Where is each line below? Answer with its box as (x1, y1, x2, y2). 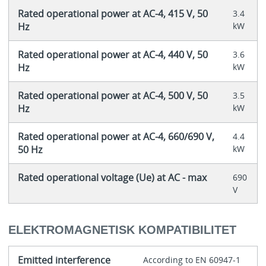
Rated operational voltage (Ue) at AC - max (17, 170, 207, 184)
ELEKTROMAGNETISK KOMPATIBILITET (8, 223, 236, 237)
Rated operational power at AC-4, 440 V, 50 (17, 47, 208, 61)
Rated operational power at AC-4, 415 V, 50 (17, 7, 208, 20)
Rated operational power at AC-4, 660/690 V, (17, 129, 214, 143)
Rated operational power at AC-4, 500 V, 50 (17, 88, 208, 102)
